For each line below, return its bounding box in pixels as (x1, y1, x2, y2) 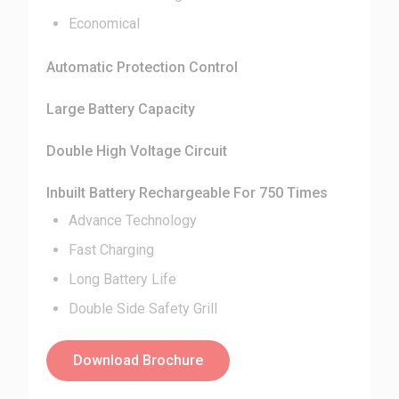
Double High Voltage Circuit (46, 142, 228, 159)
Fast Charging (69, 241, 155, 258)
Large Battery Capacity (46, 101, 196, 118)
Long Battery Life (69, 271, 177, 288)
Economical (69, 15, 141, 32)
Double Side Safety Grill (69, 300, 218, 317)
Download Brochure (73, 351, 204, 369)
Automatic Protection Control (46, 59, 239, 76)
